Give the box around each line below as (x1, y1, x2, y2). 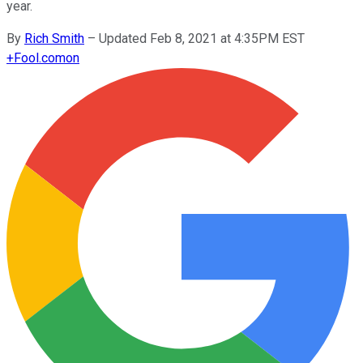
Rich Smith (24, 30, 84, 46)
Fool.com (14, 49, 66, 66)
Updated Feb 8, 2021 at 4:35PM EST (99, 30, 305, 46)
